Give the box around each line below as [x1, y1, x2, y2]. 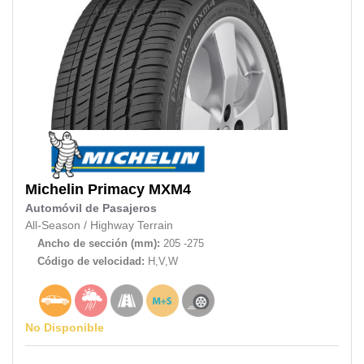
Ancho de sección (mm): [37, 236, 160, 249]
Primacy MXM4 [88, 180, 191, 197]
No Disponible [25, 320, 104, 334]
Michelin [25, 180, 84, 197]
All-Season [25, 219, 80, 232]
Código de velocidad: [37, 254, 148, 267]
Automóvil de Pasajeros [25, 201, 157, 214]
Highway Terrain [90, 219, 173, 232]
